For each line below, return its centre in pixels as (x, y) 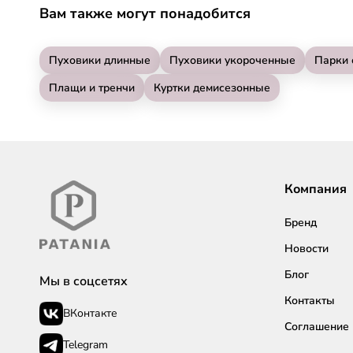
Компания (316, 189)
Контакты (310, 300)
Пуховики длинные (100, 60)
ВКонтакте (90, 314)
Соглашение (317, 326)
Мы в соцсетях (84, 281)
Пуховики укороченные (232, 60)
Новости (307, 248)
